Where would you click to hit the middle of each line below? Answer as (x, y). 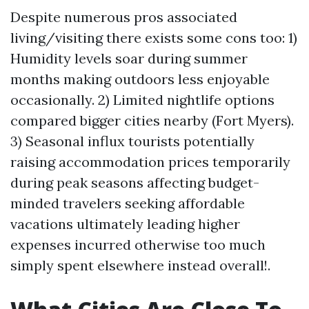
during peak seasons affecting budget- (135, 182)
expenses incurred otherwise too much (138, 245)
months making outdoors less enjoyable (140, 79)
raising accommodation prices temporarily (150, 162)
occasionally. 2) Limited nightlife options (142, 100)
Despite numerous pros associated (124, 17)
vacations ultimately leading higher (125, 224)
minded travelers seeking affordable (128, 203)
